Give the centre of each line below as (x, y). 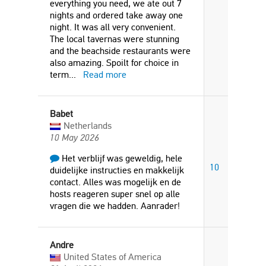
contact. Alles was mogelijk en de (115, 182)
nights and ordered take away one (116, 15)
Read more (105, 75)
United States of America (113, 257)
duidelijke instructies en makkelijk (117, 170)
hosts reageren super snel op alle (115, 194)
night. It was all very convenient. (113, 27)
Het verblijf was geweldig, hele (121, 158)
